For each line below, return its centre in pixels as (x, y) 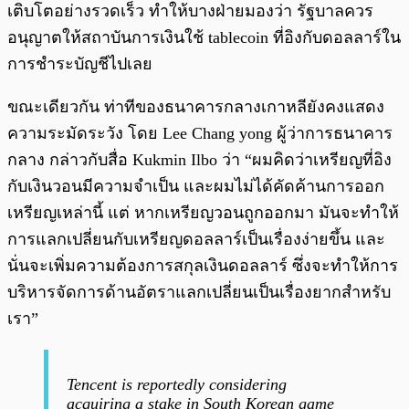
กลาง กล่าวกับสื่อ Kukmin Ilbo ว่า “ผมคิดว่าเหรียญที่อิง (199, 160)
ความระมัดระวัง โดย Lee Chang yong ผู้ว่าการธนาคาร (200, 134)
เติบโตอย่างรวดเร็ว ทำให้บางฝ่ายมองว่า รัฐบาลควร (190, 11)
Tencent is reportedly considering (177, 385)
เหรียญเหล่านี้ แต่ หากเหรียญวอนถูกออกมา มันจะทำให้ (203, 213)
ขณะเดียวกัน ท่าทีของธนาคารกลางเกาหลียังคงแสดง (196, 107)
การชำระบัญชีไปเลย (80, 64)
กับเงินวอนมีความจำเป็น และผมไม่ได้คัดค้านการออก (196, 187)
